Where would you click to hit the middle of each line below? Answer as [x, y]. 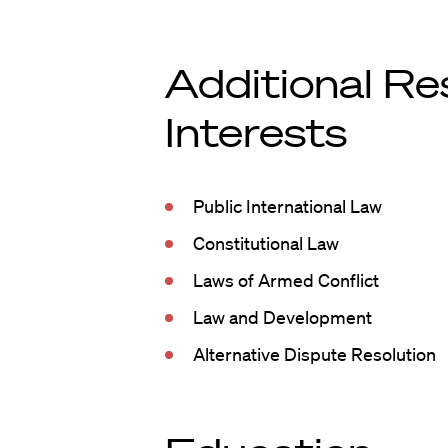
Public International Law [287, 206]
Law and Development [282, 317]
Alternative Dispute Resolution [314, 354]
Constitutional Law [265, 243]
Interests [255, 132]
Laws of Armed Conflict [285, 280]
